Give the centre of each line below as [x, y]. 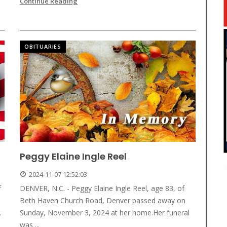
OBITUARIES [43, 47]
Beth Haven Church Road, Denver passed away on [103, 201]
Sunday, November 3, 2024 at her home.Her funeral [105, 213]
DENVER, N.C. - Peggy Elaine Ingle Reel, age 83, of [102, 188]
